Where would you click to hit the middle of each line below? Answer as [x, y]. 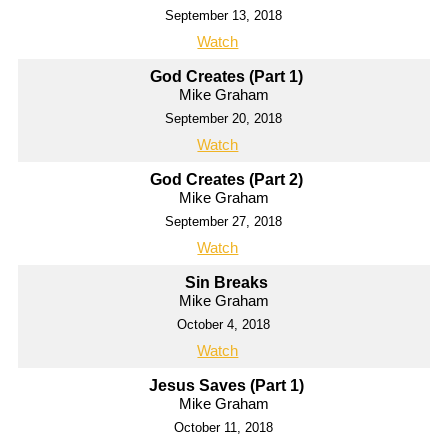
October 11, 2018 [224, 428]
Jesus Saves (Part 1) [226, 386]
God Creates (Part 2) [226, 180]
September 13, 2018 [224, 16]
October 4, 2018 [224, 325]
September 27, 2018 [224, 222]
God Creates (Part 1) [226, 77]
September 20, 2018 [224, 119]
